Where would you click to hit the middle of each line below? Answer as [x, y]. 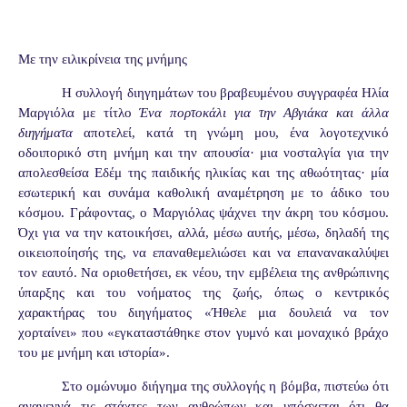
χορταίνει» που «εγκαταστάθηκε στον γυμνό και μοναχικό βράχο [203, 332]
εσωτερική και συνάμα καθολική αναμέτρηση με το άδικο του [203, 192]
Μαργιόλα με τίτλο [79, 112]
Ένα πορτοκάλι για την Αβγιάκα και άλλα [264, 112]
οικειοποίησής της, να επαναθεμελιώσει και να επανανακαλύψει [203, 252]
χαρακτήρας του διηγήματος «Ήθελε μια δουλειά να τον [203, 312]
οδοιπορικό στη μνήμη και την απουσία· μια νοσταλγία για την [203, 152]
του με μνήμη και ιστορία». [94, 352]
